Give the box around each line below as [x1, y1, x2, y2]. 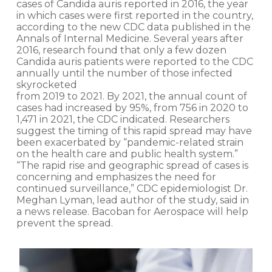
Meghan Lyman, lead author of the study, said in [16, 194, 249, 206]
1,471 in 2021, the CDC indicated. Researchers [16, 113, 229, 125]
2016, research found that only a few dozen [16, 44, 226, 56]
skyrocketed [16, 78, 77, 90]
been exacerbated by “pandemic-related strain [16, 136, 243, 148]
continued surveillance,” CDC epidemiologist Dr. [16, 182, 248, 194]
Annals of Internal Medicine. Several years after [16, 32, 243, 44]
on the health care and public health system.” [16, 148, 238, 160]
